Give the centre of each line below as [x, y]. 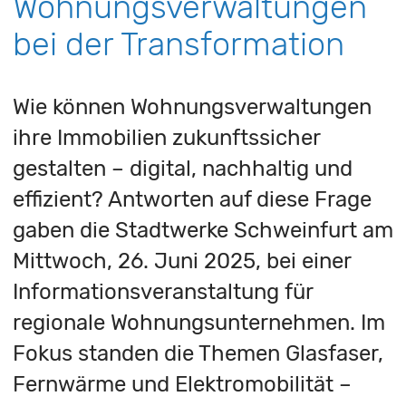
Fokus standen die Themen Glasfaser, [198, 353]
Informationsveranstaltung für [162, 291]
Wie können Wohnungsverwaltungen [192, 106]
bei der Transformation [178, 43]
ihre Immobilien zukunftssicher [166, 137]
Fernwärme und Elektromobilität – [182, 384]
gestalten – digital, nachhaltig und [182, 168]
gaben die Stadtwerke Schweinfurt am [203, 230]
